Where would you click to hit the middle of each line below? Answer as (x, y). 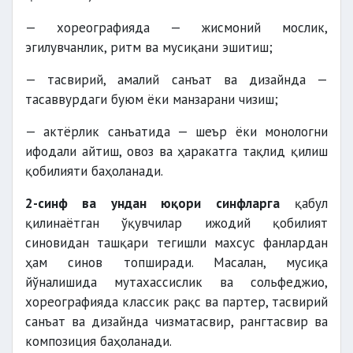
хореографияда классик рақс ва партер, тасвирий (176, 302)
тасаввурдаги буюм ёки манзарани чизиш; (152, 99)
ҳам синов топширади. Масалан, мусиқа (176, 262)
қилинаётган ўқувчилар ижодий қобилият (176, 223)
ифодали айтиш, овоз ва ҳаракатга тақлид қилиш (176, 151)
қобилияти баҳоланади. (94, 171)
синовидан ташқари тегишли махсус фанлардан (176, 243)
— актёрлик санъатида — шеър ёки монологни (176, 132)
